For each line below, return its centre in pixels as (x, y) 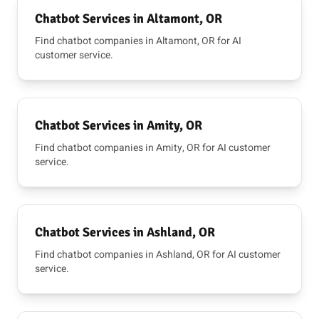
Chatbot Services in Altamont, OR (129, 19)
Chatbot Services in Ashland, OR (125, 232)
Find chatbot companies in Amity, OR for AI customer (153, 148)
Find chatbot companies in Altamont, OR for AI (138, 41)
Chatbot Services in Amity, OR (119, 125)
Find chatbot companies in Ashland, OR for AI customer (158, 255)
